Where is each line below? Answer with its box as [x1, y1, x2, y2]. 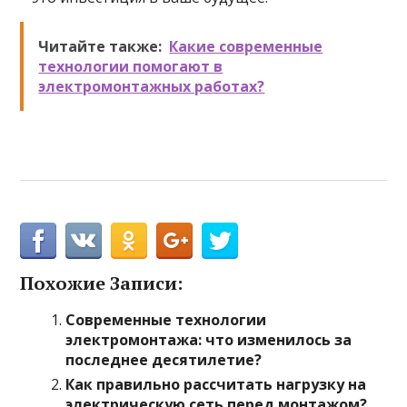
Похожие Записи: [20, 271, 184, 295]
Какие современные [169, 36, 323, 56]
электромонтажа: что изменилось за [65, 330, 352, 350]
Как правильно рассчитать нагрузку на [65, 374, 367, 394]
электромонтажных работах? [38, 76, 265, 96]
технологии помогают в [38, 56, 223, 76]
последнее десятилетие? [65, 350, 263, 370]
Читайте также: [38, 36, 163, 56]
